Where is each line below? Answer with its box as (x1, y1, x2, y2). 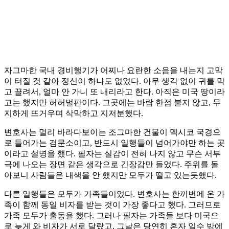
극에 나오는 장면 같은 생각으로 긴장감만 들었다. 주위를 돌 (4, 160, 219, 169)
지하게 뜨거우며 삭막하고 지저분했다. (4, 109, 143, 118)
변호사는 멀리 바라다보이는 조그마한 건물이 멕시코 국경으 (4, 128, 221, 137)
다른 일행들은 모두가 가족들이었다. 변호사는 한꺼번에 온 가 (4, 190, 225, 199)
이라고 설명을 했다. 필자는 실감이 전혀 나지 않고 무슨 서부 (4, 149, 221, 158)
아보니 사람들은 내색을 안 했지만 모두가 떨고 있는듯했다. (4, 171, 217, 180)
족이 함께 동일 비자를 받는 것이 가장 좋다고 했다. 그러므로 (4, 200, 221, 210)
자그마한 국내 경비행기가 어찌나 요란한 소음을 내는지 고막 (4, 66, 223, 75)
